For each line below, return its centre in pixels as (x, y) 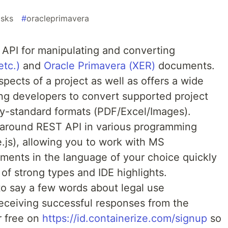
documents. (185, 66)
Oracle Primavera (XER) (99, 66)
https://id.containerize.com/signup (125, 218)
